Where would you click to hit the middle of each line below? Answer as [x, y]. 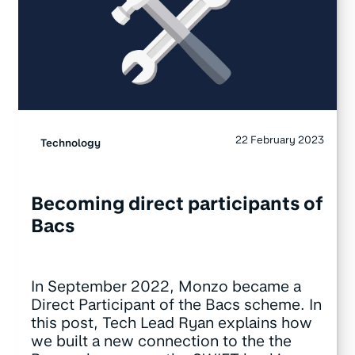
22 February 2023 [280, 139]
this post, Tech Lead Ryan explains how [171, 323]
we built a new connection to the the [161, 341]
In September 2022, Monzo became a [166, 286]
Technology [70, 142]
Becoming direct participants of [177, 204]
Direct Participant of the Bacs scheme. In [176, 304]
